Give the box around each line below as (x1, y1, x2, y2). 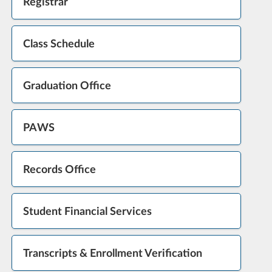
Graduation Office (22, 79, 111, 92)
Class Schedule (22, 37, 95, 50)
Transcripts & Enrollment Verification (22, 246, 202, 259)
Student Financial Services (22, 205, 152, 217)
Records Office (22, 163, 96, 175)
